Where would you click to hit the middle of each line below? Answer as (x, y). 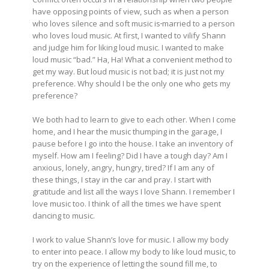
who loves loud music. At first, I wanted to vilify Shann (129, 35)
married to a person (198, 23)
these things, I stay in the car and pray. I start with (122, 179)
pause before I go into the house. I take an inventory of (133, 143)
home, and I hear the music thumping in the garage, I (127, 131)
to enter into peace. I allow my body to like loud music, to (134, 251)
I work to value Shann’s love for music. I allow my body (131, 239)
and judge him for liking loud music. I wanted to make (128, 47)
